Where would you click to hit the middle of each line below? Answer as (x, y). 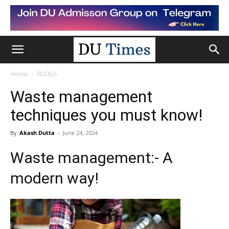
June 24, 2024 (80, 133)
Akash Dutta (37, 133)
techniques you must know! (108, 115)
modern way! (54, 178)
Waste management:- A (91, 158)
